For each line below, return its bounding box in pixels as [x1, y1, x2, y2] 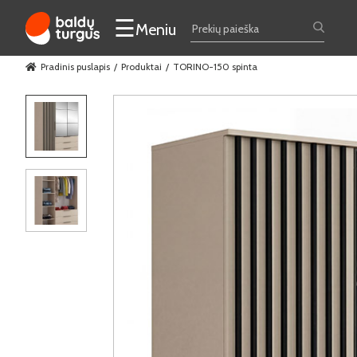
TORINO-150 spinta [173, 61, 257, 73]
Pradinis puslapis [41, 61, 110, 73]
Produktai [121, 61, 162, 73]
